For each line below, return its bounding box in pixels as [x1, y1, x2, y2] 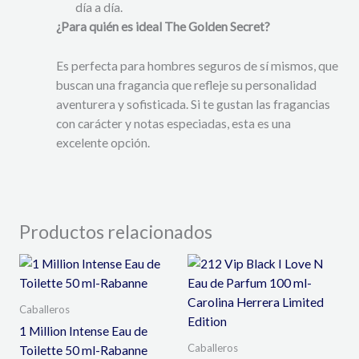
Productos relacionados [18, 220, 212, 243]
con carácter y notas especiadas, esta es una [56, 116, 292, 131]
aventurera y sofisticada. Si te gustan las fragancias [56, 97, 331, 112]
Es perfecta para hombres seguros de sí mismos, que [56, 58, 339, 74]
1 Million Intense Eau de [18, 324, 147, 339]
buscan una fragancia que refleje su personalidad [56, 78, 317, 93]
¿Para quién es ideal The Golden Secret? [56, 19, 271, 34]
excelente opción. [56, 135, 151, 151]
